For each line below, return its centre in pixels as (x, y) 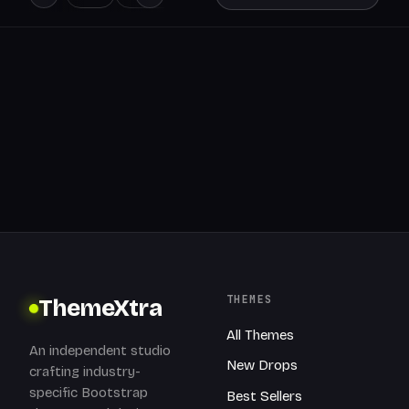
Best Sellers (264, 396)
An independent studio (100, 350)
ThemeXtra (100, 308)
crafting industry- (85, 371)
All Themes (260, 335)
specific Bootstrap (89, 392)
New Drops (262, 366)
